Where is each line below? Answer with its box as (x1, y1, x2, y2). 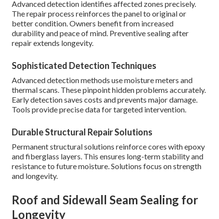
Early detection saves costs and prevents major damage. (12, 95, 197, 105)
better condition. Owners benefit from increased (12, 19, 174, 28)
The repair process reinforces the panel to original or (12, 9, 186, 19)
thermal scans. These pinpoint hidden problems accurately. (12, 85, 206, 95)
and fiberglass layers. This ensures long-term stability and (12, 152, 203, 161)
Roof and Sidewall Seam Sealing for (12, 193, 198, 207)
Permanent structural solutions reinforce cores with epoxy (12, 142, 205, 152)
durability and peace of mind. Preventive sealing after (12, 28, 189, 38)
